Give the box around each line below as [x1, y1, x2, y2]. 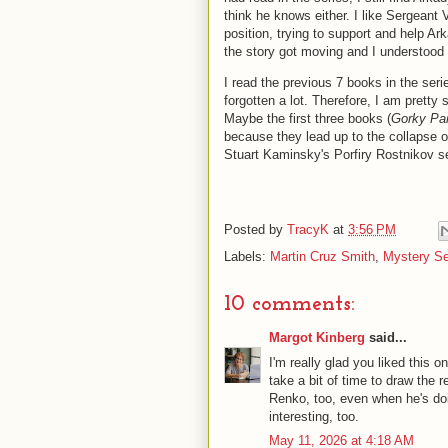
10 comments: [224, 293, 355, 316]
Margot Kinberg [269, 330, 365, 345]
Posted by [224, 222, 287, 238]
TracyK [287, 222, 333, 238]
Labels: [224, 249, 270, 264]
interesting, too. [269, 408, 359, 424]
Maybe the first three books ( [224, 111, 391, 126]
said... [365, 330, 407, 345]
